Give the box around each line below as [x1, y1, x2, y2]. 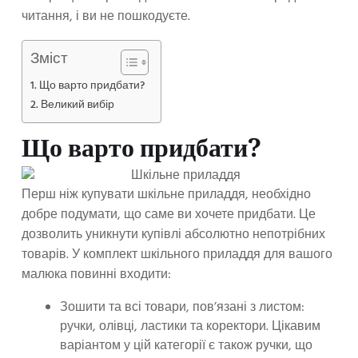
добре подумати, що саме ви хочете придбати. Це [22, 204, 316, 225]
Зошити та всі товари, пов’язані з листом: [60, 296, 304, 318]
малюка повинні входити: [22, 264, 171, 285]
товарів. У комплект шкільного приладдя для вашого [22, 244, 332, 265]
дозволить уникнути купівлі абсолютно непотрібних [22, 224, 325, 245]
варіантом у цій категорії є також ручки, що [60, 335, 312, 356]
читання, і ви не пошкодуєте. [22, 6, 190, 27]
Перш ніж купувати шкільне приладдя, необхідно [22, 184, 311, 205]
